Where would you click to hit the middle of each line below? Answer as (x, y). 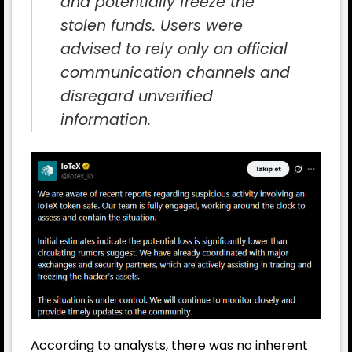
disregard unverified (137, 96)
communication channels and (175, 72)
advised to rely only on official (174, 49)
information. (106, 119)
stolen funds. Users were (152, 25)
